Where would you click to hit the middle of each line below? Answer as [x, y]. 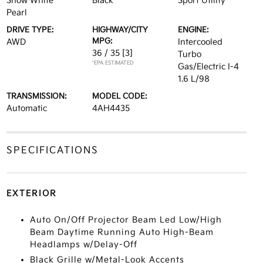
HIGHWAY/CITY [120, 30]
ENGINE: [194, 30]
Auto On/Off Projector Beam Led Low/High [126, 220]
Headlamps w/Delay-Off [83, 245]
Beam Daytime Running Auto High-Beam [122, 232]
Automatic [26, 108]
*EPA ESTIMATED [113, 63]
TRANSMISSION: [36, 96]
